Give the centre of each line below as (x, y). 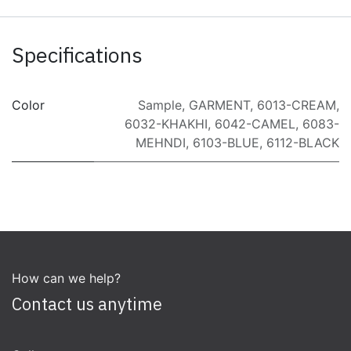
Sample (160, 105)
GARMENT (219, 105)
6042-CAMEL (255, 123)
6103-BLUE (226, 142)
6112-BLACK (303, 142)
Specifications (77, 54)
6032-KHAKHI (166, 123)
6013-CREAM (297, 105)
